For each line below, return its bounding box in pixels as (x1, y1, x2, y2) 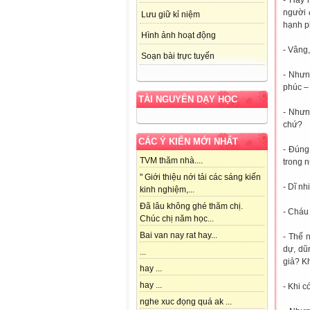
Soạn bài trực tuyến (141, 51, 215, 62)
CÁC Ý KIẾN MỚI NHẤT (138, 136, 238, 147)
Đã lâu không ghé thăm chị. (140, 201, 243, 212)
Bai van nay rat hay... (140, 230, 217, 241)
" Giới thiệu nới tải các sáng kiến (140, 172, 261, 183)
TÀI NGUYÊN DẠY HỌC (138, 94, 237, 105)
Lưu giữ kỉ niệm (141, 10, 200, 20)
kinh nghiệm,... (140, 185, 194, 195)
